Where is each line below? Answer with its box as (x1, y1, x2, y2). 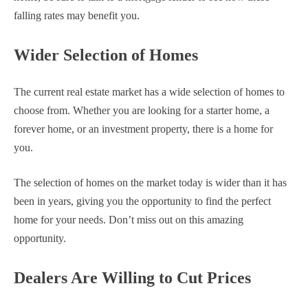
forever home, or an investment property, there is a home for (14, 123, 273, 135)
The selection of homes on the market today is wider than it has (14, 177, 287, 189)
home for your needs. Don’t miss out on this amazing (14, 214, 243, 226)
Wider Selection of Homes (14, 46, 198, 65)
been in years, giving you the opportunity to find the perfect (14, 195, 271, 208)
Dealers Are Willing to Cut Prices (14, 269, 251, 287)
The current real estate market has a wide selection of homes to (14, 86, 285, 98)
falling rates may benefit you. (14, 10, 140, 22)
